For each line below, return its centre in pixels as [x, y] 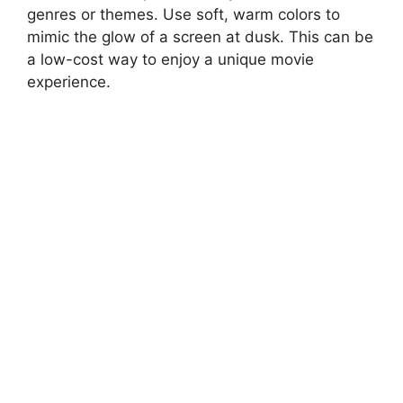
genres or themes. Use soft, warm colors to [184, 14]
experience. [69, 81]
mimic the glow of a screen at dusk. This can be [200, 36]
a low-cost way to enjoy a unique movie [170, 59]
